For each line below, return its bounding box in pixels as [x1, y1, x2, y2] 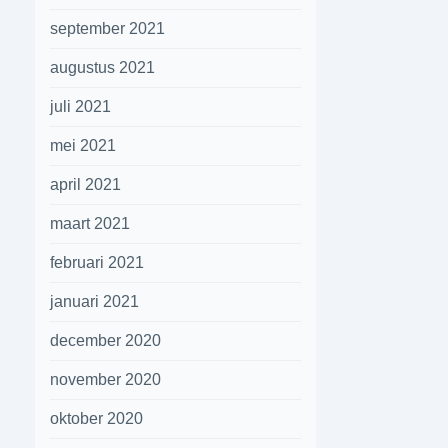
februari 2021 [50, 254, 145, 271]
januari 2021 [50, 293, 140, 310]
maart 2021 [50, 215, 131, 232]
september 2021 [50, 20, 166, 37]
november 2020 [50, 371, 162, 388]
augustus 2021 [50, 59, 156, 76]
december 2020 [50, 332, 162, 349]
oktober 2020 [50, 410, 144, 427]
